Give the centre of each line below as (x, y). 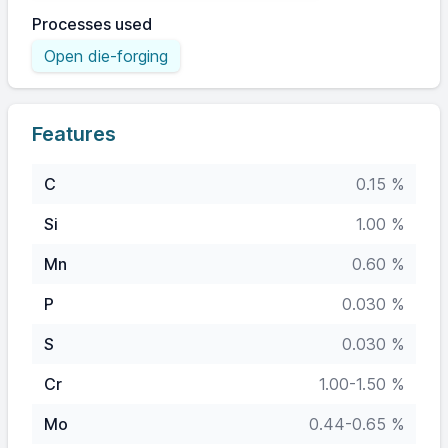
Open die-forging (106, 56)
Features (74, 134)
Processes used (92, 24)
